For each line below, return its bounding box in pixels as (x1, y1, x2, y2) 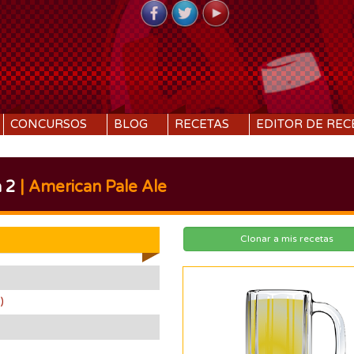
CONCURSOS (9, 117, 87, 131)
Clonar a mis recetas (240, 232, 334, 244)
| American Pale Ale (15, 178, 167, 197)
